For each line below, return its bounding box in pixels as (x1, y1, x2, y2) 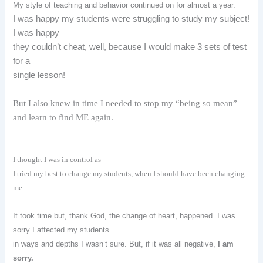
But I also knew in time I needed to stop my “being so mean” (13, 98, 238, 108)
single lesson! (13, 70, 68, 80)
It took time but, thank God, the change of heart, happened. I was (13, 211, 236, 221)
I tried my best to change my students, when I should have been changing (13, 169, 245, 178)
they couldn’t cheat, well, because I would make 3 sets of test (13, 42, 247, 52)
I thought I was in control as (13, 155, 102, 164)
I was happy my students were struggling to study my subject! (13, 14, 250, 24)
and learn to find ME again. (13, 112, 114, 122)
